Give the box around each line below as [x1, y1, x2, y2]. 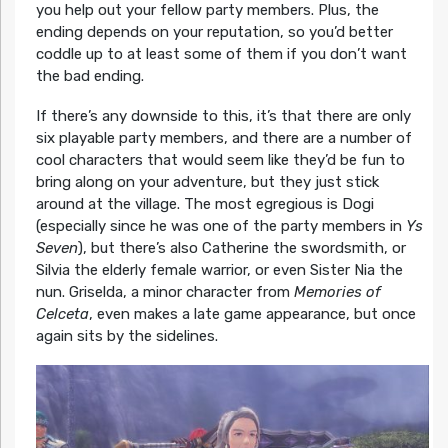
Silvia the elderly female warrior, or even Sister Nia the [35, 261, 403, 280]
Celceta [35, 305, 89, 324]
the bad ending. [35, 67, 144, 86]
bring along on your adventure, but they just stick [35, 173, 379, 192]
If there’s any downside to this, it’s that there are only [35, 107, 411, 126]
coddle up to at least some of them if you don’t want [35, 45, 407, 64]
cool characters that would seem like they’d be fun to [35, 151, 405, 170]
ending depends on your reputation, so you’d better [35, 23, 393, 42]
